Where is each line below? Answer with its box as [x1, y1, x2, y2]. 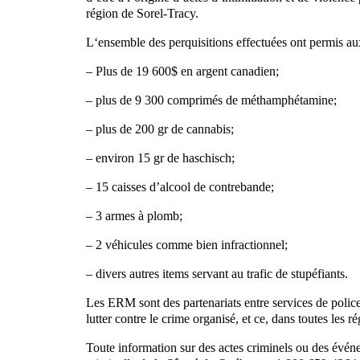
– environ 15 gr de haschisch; [86, 150, 235, 165]
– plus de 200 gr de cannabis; [86, 121, 234, 136]
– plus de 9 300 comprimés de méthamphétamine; [86, 92, 337, 107]
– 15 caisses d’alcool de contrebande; [86, 179, 274, 194]
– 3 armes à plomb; [86, 208, 182, 223]
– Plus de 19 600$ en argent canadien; [86, 63, 279, 78]
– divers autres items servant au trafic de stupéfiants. [86, 266, 348, 280]
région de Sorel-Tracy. [86, 6, 198, 20]
